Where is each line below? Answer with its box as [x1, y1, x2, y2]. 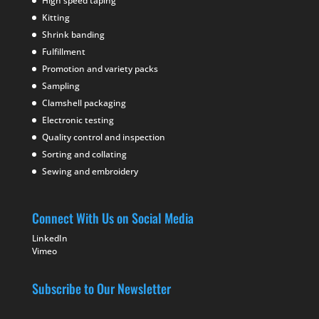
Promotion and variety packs [41, 63, 158, 75]
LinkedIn [31, 232, 68, 245]
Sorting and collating [41, 148, 127, 161]
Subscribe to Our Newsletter [31, 279, 171, 298]
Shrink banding [41, 28, 105, 41]
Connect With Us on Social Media [31, 209, 194, 228]
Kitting [41, 11, 70, 24]
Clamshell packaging [41, 97, 126, 110]
